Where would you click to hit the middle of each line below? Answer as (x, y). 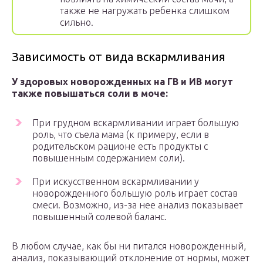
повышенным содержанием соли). (109, 158)
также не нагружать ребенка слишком (145, 11)
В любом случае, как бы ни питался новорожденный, (129, 246)
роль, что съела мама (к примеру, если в (121, 135)
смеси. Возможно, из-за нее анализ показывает (138, 205)
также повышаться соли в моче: (90, 94)
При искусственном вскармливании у (116, 182)
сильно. (77, 23)
